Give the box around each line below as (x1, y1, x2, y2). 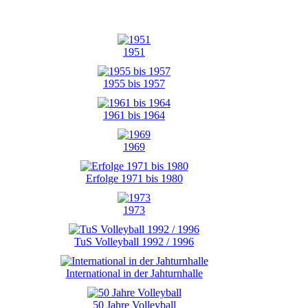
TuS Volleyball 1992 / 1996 (74, 236, 194, 247)
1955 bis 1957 (103, 78, 165, 89)
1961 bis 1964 (103, 109, 165, 121)
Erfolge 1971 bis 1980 (85, 173, 183, 184)
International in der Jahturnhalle (65, 267, 203, 279)
